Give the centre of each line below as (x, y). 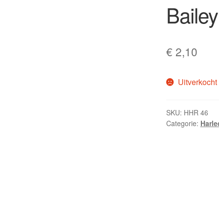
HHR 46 (196, 112)
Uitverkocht (198, 82)
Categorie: (183, 123)
